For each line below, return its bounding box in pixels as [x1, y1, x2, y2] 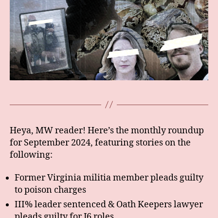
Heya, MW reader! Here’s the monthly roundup [10, 125, 204, 136]
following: [10, 149, 53, 161]
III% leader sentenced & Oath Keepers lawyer [15, 199, 203, 211]
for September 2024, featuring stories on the [10, 137, 191, 148]
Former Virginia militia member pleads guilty [15, 172, 203, 184]
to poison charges [15, 184, 86, 196]
